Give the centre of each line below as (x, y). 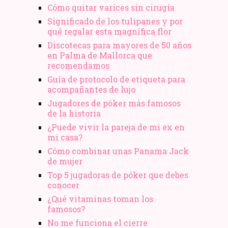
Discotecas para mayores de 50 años (119, 45)
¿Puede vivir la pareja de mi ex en (116, 127)
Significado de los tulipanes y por (115, 21)
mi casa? (65, 137)
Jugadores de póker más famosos (114, 103)
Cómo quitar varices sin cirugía (111, 7)
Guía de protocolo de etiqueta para (116, 79)
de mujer (65, 161)
